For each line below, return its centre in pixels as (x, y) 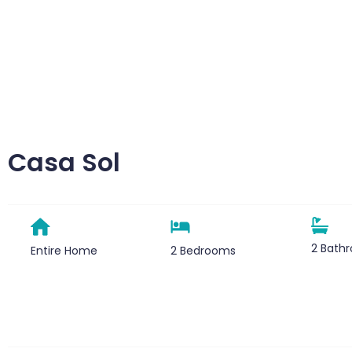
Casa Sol (64, 163)
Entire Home (64, 251)
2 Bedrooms (203, 251)
